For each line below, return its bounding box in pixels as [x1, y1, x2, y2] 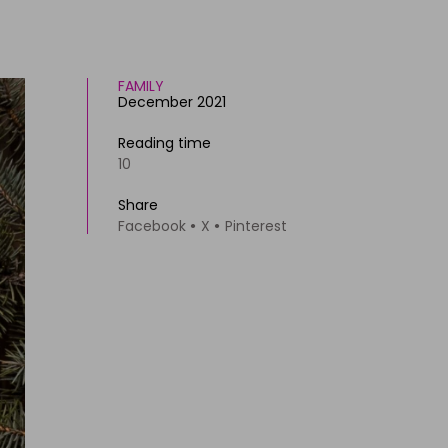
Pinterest [225, 216, 287, 236]
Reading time [118, 133, 211, 153]
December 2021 [118, 92, 226, 112]
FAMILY [118, 76, 164, 96]
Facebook [118, 216, 186, 236]
